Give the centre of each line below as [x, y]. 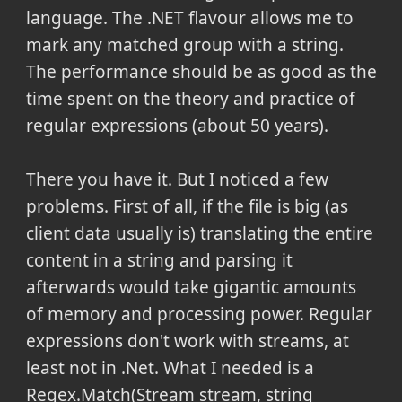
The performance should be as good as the [201, 71]
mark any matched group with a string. [184, 44]
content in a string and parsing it [159, 260]
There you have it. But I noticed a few [177, 179]
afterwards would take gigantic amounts [191, 287]
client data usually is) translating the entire [199, 233]
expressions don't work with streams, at [187, 341]
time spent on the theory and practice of [190, 98]
